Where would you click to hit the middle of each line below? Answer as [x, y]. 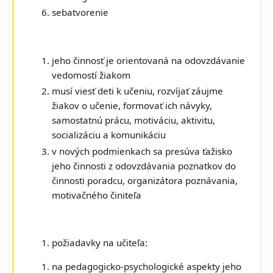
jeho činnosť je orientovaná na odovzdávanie [149, 60]
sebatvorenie [80, 12]
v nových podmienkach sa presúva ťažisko [142, 151]
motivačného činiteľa [97, 195]
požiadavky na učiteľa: [100, 242]
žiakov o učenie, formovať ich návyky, [132, 106]
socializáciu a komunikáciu [109, 135]
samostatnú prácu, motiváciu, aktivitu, [134, 120]
